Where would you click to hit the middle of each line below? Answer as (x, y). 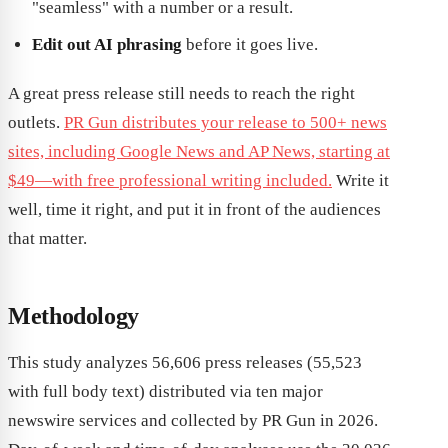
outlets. (36, 122)
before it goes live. (250, 44)
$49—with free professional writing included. (170, 180)
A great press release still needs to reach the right (181, 93)
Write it (360, 180)
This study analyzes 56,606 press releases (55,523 (185, 362)
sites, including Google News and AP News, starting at (199, 151)
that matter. (47, 238)
